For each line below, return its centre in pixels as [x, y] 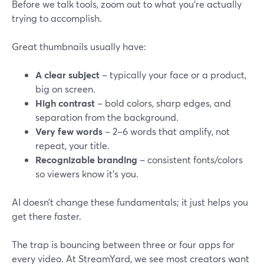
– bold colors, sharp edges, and [163, 103]
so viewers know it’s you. [87, 174]
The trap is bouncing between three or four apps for [123, 244]
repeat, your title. [72, 145]
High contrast [65, 103]
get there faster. [47, 216]
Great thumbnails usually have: [79, 46]
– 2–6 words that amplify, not [166, 131]
